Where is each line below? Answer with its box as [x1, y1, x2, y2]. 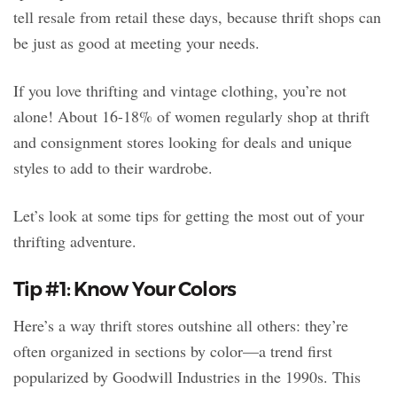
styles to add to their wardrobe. [13, 156, 213, 178]
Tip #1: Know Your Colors [13, 276, 236, 301]
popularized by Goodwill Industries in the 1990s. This [13, 365, 361, 387]
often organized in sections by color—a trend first [13, 339, 332, 362]
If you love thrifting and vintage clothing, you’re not [13, 79, 346, 101]
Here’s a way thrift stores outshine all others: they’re [13, 314, 348, 336]
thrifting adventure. [13, 230, 136, 252]
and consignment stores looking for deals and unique [13, 130, 352, 152]
